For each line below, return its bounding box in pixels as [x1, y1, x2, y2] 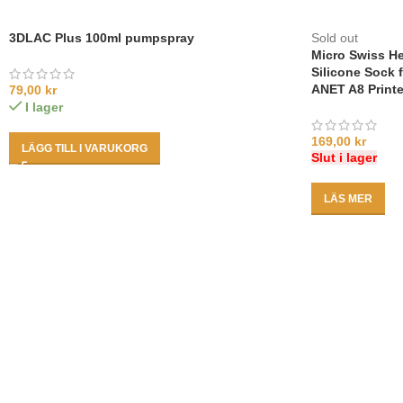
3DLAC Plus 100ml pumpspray [9, 30, 194, 45]
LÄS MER [324, 192, 372, 205]
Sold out [311, 30, 358, 45]
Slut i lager [311, 149, 377, 165]
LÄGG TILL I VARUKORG [22, 141, 148, 155]
